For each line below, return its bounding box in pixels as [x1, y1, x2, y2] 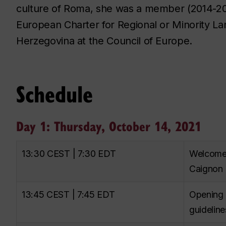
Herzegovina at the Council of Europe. [16, 34, 193, 47]
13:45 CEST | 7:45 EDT [22, 189, 118, 200]
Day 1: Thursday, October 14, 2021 [16, 116, 201, 135]
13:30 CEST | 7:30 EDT [22, 148, 119, 159]
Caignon [189, 163, 223, 174]
